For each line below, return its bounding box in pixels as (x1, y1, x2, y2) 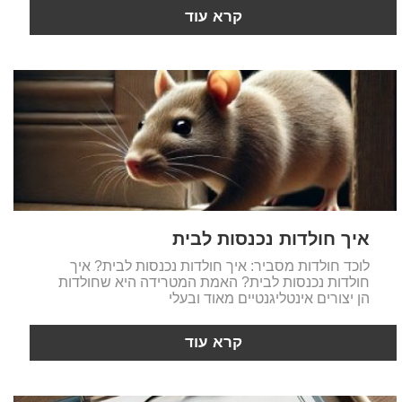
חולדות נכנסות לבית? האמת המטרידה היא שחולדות (57, 275, 370, 291)
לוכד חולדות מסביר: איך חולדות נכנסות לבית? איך (69, 258, 370, 275)
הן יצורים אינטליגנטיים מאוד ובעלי (168, 291, 370, 307)
